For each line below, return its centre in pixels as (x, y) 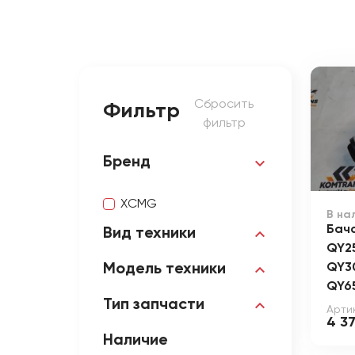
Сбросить (224, 105)
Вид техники (149, 234)
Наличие (136, 341)
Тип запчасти (154, 305)
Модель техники (164, 269)
